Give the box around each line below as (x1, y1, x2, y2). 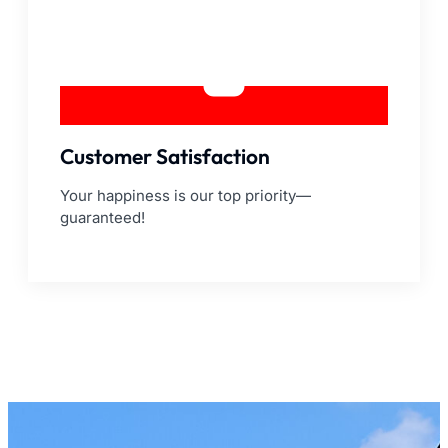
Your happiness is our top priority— (60, 185, 311, 205)
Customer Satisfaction (60, 142, 270, 169)
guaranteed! (60, 207, 145, 227)
